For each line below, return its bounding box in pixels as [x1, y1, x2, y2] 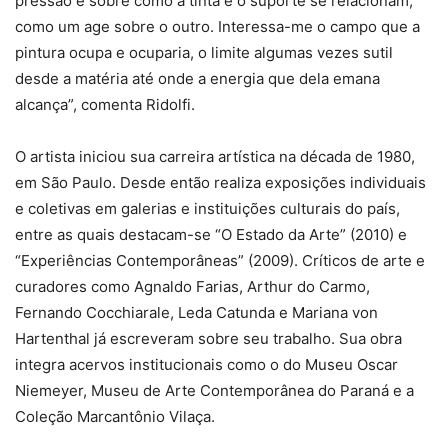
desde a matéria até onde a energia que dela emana [15, 69, 380, 88]
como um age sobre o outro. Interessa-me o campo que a [15, 17, 420, 36]
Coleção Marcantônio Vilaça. [15, 407, 215, 426]
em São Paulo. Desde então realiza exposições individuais [15, 173, 426, 192]
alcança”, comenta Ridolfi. [15, 95, 195, 114]
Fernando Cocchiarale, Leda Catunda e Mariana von [15, 303, 378, 322]
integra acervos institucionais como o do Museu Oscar [15, 355, 398, 374]
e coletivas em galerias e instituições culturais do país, [15, 199, 400, 218]
